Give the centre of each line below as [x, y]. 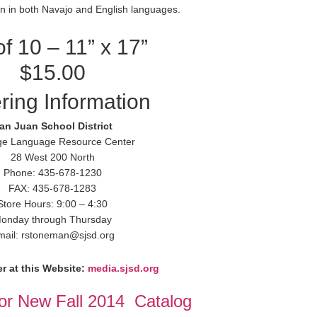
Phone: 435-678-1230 [52, 173]
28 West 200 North [52, 157]
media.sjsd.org [123, 268]
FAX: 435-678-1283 [52, 188]
